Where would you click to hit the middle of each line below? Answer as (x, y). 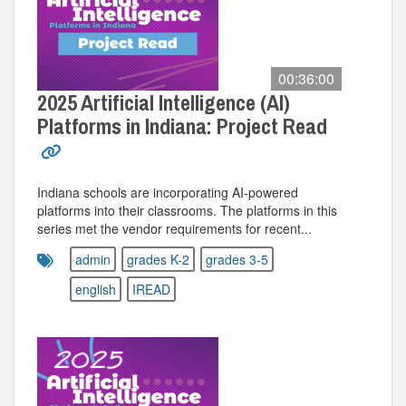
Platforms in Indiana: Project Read (182, 126)
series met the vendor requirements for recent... (174, 228)
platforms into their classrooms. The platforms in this (187, 210)
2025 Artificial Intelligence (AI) (164, 102)
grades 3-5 (237, 259)
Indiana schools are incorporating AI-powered (168, 192)
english (96, 289)
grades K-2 (158, 259)
